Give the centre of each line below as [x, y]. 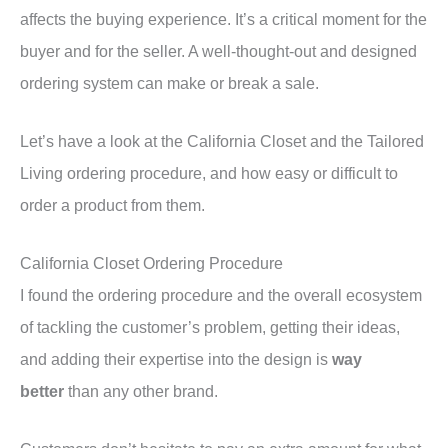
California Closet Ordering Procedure [151, 263]
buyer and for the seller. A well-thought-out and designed [218, 51]
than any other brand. [143, 391]
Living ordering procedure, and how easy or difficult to [209, 173]
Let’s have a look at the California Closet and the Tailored [222, 141]
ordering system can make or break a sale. [169, 83]
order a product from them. [112, 205]
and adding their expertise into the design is [176, 359]
